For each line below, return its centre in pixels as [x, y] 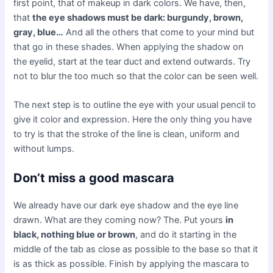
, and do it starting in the [186, 235]
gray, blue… [39, 32]
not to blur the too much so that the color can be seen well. [136, 76]
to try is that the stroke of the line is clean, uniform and [127, 134]
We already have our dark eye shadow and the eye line [126, 206]
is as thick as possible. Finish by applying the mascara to [132, 264]
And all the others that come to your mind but [159, 32]
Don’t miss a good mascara [94, 178]
